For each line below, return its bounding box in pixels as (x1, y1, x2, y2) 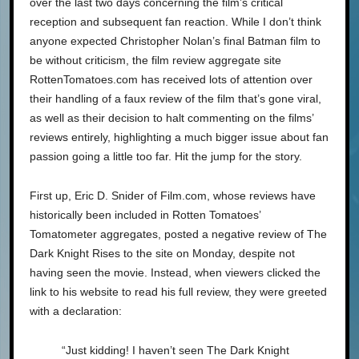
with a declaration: (30, 304, 122, 317)
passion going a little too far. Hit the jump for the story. (30, 149, 302, 163)
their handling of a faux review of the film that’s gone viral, (30, 91, 321, 105)
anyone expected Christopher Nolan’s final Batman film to (30, 34, 321, 47)
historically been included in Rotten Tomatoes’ (30, 208, 260, 221)
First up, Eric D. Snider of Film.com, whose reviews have (30, 188, 316, 202)
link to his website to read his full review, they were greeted (30, 284, 327, 298)
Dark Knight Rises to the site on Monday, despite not (30, 246, 295, 260)
